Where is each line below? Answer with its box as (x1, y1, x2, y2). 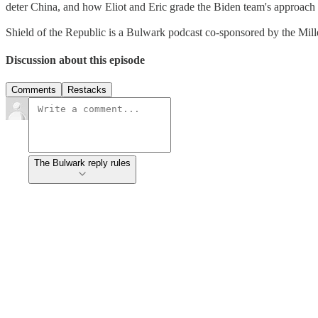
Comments (11, 84, 56, 95)
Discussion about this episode (6, 54, 145, 67)
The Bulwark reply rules (34, 157, 131, 168)
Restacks (67, 84, 106, 95)
